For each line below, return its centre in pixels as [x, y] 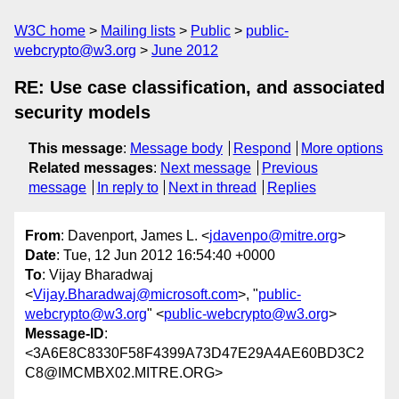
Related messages [91, 168]
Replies [291, 187]
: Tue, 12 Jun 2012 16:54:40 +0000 [166, 256]
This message [76, 148]
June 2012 [185, 50]
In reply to [127, 187]
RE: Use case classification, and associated [199, 87]
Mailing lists [138, 31]
